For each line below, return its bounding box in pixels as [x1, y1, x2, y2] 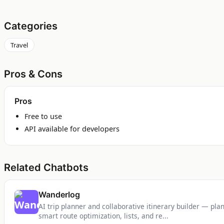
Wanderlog [38, 189, 80, 200]
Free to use [24, 111, 62, 121]
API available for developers [24, 124, 119, 134]
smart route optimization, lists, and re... [38, 211, 168, 221]
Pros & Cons [4, 68, 62, 80]
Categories [4, 20, 57, 32]
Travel [10, 40, 28, 50]
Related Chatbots [4, 161, 88, 174]
